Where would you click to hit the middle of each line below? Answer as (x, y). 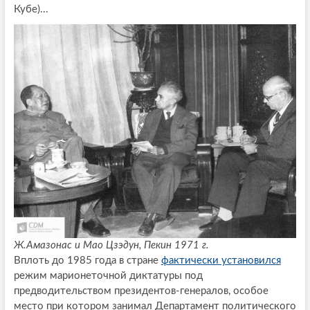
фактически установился (221, 260)
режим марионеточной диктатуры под (108, 275)
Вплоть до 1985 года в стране (87, 260)
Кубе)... (31, 9)
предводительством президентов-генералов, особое (141, 291)
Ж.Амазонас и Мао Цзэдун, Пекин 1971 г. (111, 245)
